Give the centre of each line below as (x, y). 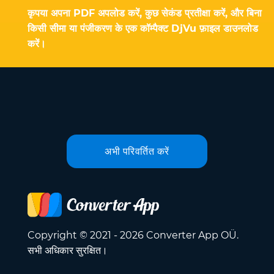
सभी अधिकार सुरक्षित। (68, 251)
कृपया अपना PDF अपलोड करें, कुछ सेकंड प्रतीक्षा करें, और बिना (145, 13)
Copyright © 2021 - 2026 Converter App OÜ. (133, 235)
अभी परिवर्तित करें (137, 151)
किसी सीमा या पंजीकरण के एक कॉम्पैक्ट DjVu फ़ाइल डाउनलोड (143, 29)
